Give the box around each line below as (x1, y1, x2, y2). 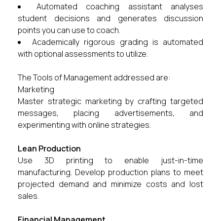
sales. (18, 190, 39, 201)
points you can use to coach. (18, 25, 120, 36)
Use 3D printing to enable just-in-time (18, 155, 203, 166)
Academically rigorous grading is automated (32, 37, 204, 47)
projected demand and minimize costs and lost (18, 179, 203, 189)
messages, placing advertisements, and (18, 108, 203, 118)
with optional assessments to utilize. (18, 48, 148, 59)
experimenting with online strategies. (18, 119, 151, 130)
